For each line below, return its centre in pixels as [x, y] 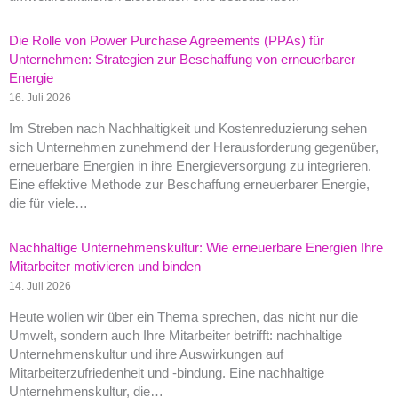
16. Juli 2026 [40, 98]
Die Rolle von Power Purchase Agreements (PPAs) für [167, 41]
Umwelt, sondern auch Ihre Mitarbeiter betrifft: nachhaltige [175, 335]
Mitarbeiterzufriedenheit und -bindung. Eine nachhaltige [167, 373]
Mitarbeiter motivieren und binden [105, 266]
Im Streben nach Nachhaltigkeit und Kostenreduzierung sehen [188, 128]
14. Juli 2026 [40, 285]
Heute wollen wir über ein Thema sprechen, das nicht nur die [183, 317]
